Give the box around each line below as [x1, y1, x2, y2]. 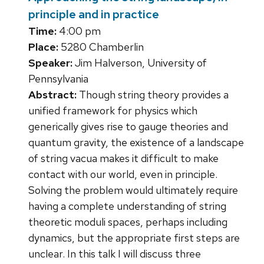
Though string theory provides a [77, 87, 229, 101]
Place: [28, 39, 58, 54]
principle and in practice [28, 6, 159, 22]
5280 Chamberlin [58, 39, 144, 54]
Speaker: [28, 55, 72, 70]
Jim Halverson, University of [72, 55, 207, 70]
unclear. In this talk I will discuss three [28, 246, 201, 260]
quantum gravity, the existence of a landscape [28, 135, 244, 149]
